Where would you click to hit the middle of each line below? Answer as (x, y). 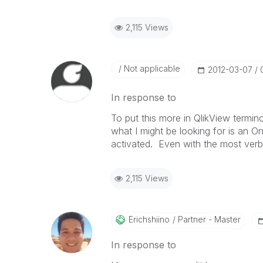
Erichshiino (149, 219)
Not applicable (151, 68)
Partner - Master (208, 219)
